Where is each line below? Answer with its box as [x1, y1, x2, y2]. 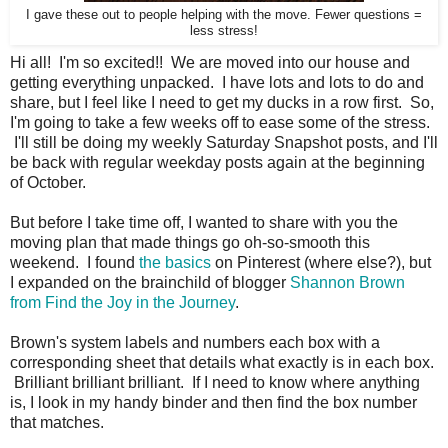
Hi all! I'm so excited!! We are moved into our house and [10, 53, 410, 71]
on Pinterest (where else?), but [211, 253, 431, 271]
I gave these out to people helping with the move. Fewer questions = [26, 6, 422, 22]
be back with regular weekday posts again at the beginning [10, 153, 425, 171]
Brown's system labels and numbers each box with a [10, 333, 380, 351]
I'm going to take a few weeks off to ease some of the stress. [10, 113, 430, 131]
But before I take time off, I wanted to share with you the [10, 213, 398, 231]
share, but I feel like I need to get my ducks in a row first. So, [10, 93, 434, 111]
